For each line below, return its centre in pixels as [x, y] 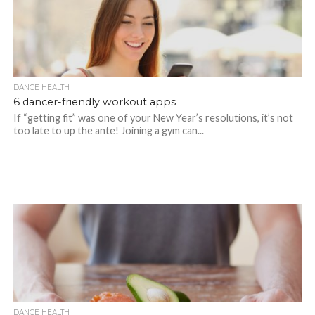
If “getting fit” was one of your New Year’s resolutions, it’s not [153, 118]
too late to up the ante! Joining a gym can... [108, 131]
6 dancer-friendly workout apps [94, 102]
